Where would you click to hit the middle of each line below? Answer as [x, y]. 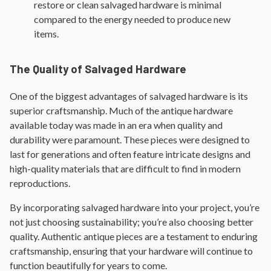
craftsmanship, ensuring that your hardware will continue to [131, 251]
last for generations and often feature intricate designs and [130, 154]
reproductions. [40, 183]
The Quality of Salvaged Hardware [98, 69]
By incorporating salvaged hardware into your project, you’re [135, 207]
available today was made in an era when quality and [116, 125]
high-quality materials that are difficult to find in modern [125, 169]
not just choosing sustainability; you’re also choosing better [132, 222]
